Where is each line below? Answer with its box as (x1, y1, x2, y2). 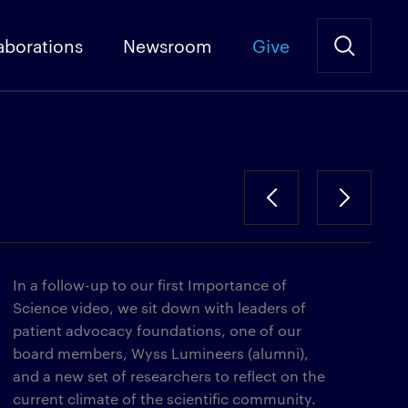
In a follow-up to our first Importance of (13, 275, 287, 294)
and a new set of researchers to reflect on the (13, 366, 325, 385)
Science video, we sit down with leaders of (13, 298, 306, 317)
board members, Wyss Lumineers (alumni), (13, 343, 309, 362)
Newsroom (123, 33, 212, 56)
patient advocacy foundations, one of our (13, 321, 301, 340)
